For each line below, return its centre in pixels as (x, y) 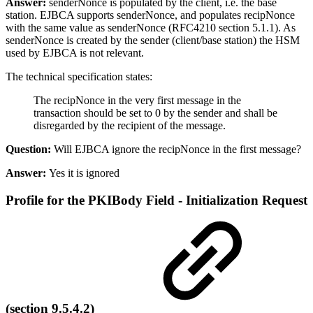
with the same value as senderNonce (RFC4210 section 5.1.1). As (151, 27)
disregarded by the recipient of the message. (130, 125)
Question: (28, 149)
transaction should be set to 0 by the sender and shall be (155, 112)
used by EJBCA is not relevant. (75, 52)
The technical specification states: (79, 76)
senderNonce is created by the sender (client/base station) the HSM (153, 40)
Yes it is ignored (83, 173)
